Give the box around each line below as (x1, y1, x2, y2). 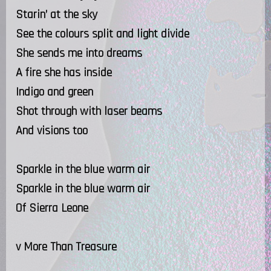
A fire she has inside (16, 64, 112, 80)
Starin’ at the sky (16, 6, 97, 22)
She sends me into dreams (16, 45, 142, 61)
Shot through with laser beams (16, 103, 162, 119)
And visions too (16, 122, 88, 139)
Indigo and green (16, 83, 93, 100)
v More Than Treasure (16, 238, 117, 255)
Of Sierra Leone (16, 200, 88, 216)
